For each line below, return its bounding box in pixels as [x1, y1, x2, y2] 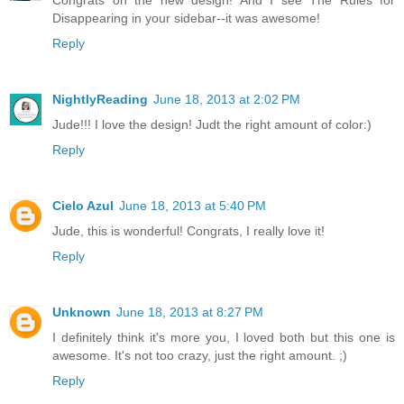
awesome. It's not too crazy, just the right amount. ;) [52, 348, 347, 363]
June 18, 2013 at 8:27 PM [116, 305, 263, 320]
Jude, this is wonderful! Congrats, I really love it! [52, 224, 325, 239]
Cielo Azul [52, 198, 114, 214]
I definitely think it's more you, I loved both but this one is [52, 330, 395, 345]
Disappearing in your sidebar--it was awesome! [52, 11, 320, 26]
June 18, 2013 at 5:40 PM [119, 198, 266, 214]
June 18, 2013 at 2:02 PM [153, 92, 300, 107]
